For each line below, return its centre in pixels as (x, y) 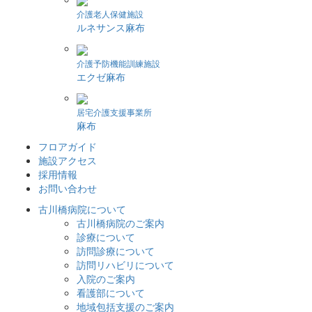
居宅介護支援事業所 (114, 111)
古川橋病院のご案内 (120, 223)
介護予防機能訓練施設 (118, 63)
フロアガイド (68, 146)
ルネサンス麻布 (111, 28)
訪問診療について (116, 250)
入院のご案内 (106, 278)
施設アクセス (68, 160)
